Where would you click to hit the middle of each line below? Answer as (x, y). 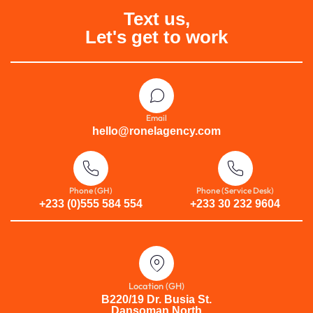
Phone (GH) (90, 191)
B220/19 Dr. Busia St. (156, 300)
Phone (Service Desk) (235, 191)
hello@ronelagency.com (156, 131)
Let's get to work (156, 37)
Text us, (156, 19)
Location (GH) (156, 286)
